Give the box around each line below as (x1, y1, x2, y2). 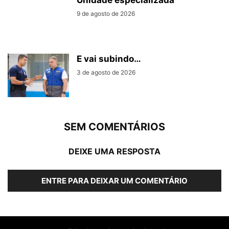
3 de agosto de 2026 (77, 68, 135, 77)
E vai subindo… (77, 54, 141, 64)
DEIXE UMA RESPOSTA (68, 146, 161, 157)
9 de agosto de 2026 (77, 10, 135, 18)
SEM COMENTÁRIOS (64, 121, 165, 133)
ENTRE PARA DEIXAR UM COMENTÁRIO (41, 176, 188, 186)
